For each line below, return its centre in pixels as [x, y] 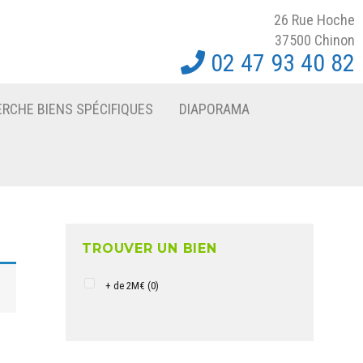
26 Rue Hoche [314, 19]
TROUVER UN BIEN [149, 249]
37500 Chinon [315, 40]
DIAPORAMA [214, 109]
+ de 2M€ [126, 286]
